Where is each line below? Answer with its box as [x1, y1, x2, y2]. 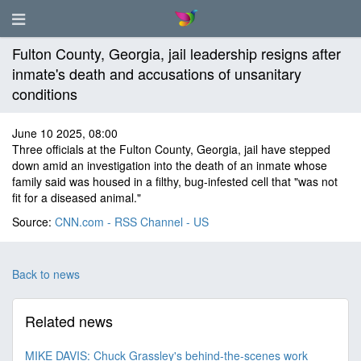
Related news [25, 310, 113, 331]
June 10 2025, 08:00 [12, 125, 118, 141]
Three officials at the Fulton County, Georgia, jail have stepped [12, 141, 330, 157]
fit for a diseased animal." [12, 189, 141, 205]
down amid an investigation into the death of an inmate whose [12, 157, 327, 173]
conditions [12, 83, 77, 104]
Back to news [12, 266, 80, 282]
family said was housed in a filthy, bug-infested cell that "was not [12, 173, 338, 189]
